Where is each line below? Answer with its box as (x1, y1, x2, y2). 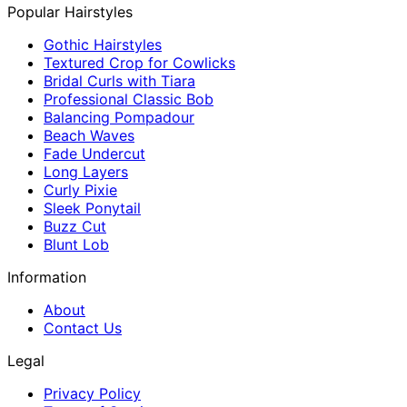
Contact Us (44, 319, 122, 338)
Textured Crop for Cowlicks (44, 54, 235, 73)
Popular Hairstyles (7, 3, 133, 22)
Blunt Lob (44, 235, 109, 254)
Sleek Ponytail (44, 199, 141, 218)
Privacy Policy (44, 384, 141, 403)
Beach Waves (44, 126, 134, 145)
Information (7, 268, 86, 287)
